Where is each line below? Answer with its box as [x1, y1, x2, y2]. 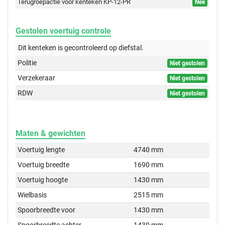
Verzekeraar [18, 73, 56, 82]
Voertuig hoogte [18, 175, 68, 184]
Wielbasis [18, 190, 47, 199]
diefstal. [117, 43, 144, 52]
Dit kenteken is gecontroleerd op [18, 43, 117, 52]
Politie [18, 58, 37, 67]
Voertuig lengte [18, 145, 65, 154]
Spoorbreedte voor [18, 205, 76, 214]
